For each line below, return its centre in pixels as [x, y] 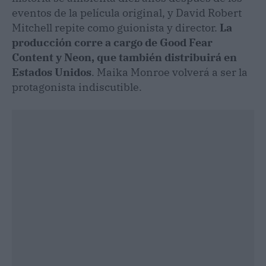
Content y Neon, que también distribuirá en [124, 57]
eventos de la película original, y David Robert [127, 12]
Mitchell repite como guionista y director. [116, 27]
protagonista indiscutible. [77, 87]
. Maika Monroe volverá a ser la [170, 72]
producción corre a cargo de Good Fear [112, 42]
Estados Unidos [52, 72]
